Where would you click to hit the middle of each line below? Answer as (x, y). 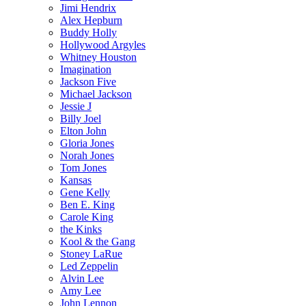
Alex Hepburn (91, 20)
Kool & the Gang (98, 241)
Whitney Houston (98, 57)
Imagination (86, 69)
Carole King (87, 217)
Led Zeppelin (89, 266)
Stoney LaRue (91, 253)
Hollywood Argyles (103, 44)
